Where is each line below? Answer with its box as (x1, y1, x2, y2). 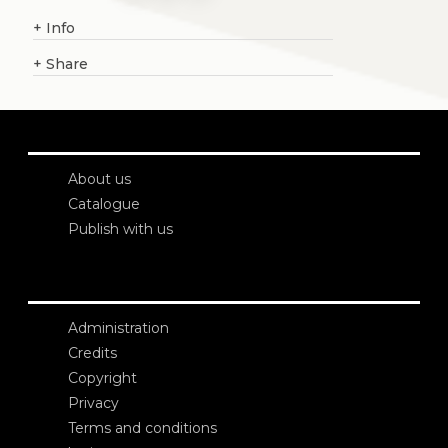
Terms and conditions (68, 419, 217, 438)
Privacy (68, 394, 119, 413)
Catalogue (68, 195, 140, 214)
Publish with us (68, 220, 173, 239)
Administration (68, 318, 169, 337)
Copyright (68, 368, 137, 387)
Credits (68, 343, 117, 362)
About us (68, 169, 131, 188)
